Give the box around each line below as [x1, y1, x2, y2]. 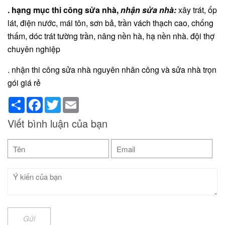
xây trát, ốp [176, 4, 217, 16]
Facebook [43, 95, 75, 106]
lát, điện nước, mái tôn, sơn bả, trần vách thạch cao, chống [8, 17, 213, 29]
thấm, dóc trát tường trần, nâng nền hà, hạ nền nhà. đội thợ [8, 30, 214, 42]
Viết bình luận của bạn [8, 116, 107, 131]
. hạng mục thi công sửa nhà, [8, 4, 119, 16]
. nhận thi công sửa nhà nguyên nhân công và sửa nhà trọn [8, 64, 216, 76]
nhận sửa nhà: [119, 4, 176, 16]
